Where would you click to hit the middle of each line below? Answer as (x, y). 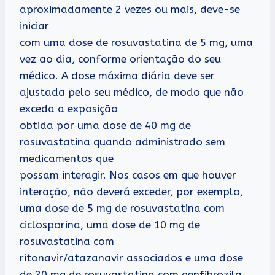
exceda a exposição (69, 108)
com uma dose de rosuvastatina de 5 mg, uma (136, 42)
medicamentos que (67, 158)
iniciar (34, 25)
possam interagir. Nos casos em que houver (128, 175)
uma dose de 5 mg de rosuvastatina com (122, 208)
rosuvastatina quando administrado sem (122, 141)
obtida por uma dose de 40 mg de (105, 125)
